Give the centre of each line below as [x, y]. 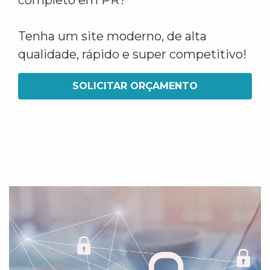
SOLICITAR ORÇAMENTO [135, 86]
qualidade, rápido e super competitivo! [132, 54]
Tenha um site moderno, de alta [112, 36]
